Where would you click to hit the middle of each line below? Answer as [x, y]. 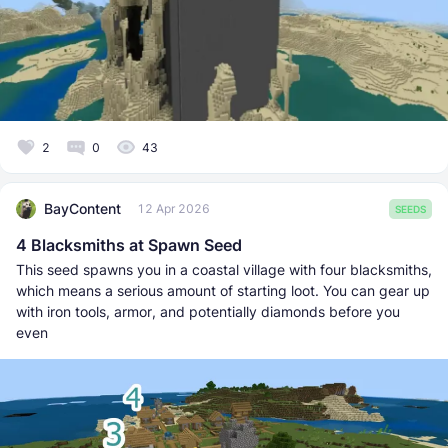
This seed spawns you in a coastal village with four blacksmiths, [224, 269]
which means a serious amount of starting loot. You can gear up [223, 290]
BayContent [82, 209]
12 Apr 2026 [173, 209]
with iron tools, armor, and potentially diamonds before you [208, 311]
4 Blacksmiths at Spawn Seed [129, 244]
